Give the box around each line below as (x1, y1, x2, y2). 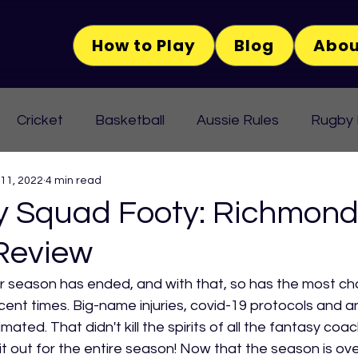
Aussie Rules (197, 112, 279, 128)
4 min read (46, 174, 101, 186)
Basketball (95, 112, 165, 128)
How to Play (92, 34, 197, 57)
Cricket (17, 112, 63, 128)
